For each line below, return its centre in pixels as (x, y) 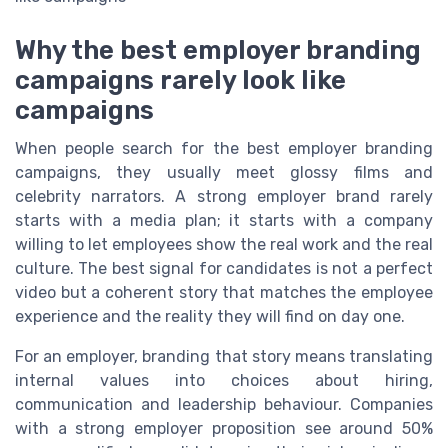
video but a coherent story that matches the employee (224, 293)
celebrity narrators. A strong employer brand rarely (224, 197)
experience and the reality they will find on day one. (210, 317)
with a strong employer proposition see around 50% (224, 429)
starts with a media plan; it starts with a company (224, 221)
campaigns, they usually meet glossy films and (224, 173)
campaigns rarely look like (180, 80)
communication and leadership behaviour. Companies (224, 405)
